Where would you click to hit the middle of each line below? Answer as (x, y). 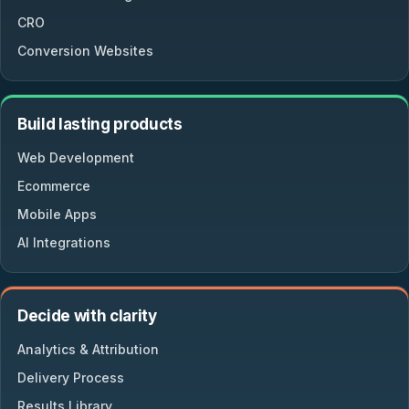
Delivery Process (71, 378)
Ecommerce (54, 186)
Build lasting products (100, 124)
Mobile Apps (57, 214)
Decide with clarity (87, 316)
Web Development (76, 157)
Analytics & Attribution (88, 349)
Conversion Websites (85, 51)
